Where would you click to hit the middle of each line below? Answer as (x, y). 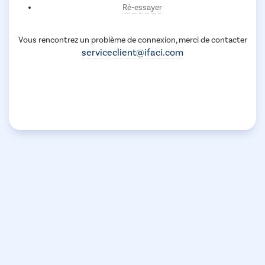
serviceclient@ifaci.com (132, 52)
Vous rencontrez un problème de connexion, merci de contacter (132, 40)
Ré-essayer (142, 7)
